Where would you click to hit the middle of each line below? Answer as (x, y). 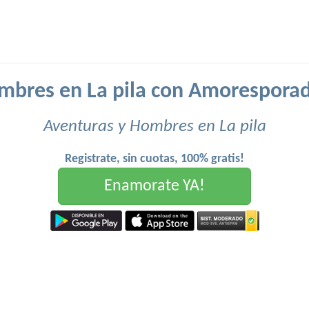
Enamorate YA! (154, 186)
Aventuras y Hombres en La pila (154, 127)
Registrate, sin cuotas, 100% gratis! (154, 159)
